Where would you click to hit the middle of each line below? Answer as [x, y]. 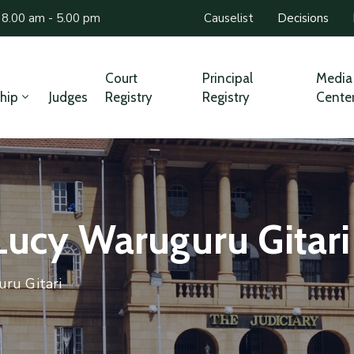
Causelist [229, 18]
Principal [227, 78]
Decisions [303, 18]
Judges [69, 97]
